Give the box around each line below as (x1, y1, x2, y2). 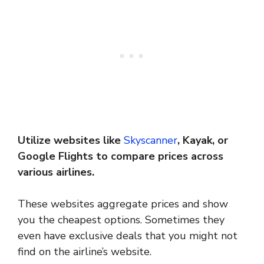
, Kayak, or (177, 133, 228, 148)
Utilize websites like (18, 133, 124, 148)
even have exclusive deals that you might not (18, 229, 237, 243)
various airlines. (18, 165, 94, 180)
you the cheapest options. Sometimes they (18, 213, 225, 227)
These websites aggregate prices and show (18, 197, 228, 212)
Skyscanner (124, 133, 177, 148)
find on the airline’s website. (18, 245, 151, 259)
